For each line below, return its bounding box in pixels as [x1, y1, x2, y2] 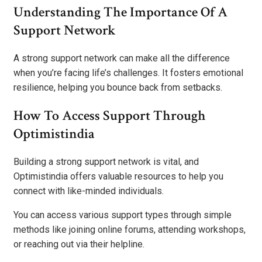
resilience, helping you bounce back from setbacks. [13, 82, 222, 94]
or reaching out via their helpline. [13, 239, 144, 250]
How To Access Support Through [13, 106, 206, 125]
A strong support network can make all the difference [13, 53, 230, 64]
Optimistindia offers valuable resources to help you [13, 171, 223, 182]
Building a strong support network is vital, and [13, 156, 199, 168]
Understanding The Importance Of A [13, 3, 227, 22]
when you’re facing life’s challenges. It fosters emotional [13, 67, 243, 79]
